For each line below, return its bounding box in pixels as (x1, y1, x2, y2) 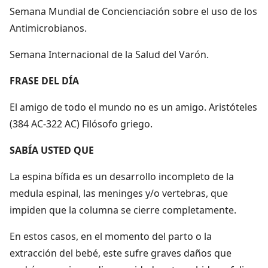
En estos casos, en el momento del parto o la (10, 229, 212, 243)
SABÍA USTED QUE (10, 143, 94, 157)
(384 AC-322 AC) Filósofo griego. (10, 117, 153, 130)
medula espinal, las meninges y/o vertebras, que (10, 186, 228, 200)
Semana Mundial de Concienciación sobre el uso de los (10, 4, 257, 18)
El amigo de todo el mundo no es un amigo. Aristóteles (10, 100, 257, 114)
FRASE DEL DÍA (10, 74, 79, 87)
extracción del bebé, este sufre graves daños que (10, 246, 232, 260)
